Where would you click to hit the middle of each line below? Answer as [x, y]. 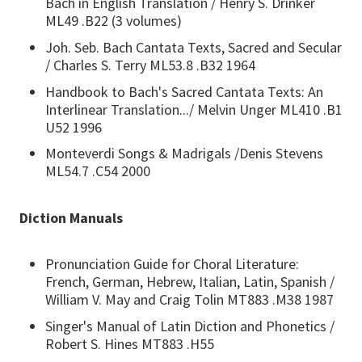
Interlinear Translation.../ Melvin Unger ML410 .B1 [194, 109]
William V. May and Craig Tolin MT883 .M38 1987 [189, 300]
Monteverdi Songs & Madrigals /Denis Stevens [184, 154]
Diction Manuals [71, 218]
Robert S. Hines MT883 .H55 [130, 344]
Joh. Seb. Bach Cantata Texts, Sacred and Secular [194, 48]
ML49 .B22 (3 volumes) [114, 21]
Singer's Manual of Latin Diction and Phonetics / [190, 326]
